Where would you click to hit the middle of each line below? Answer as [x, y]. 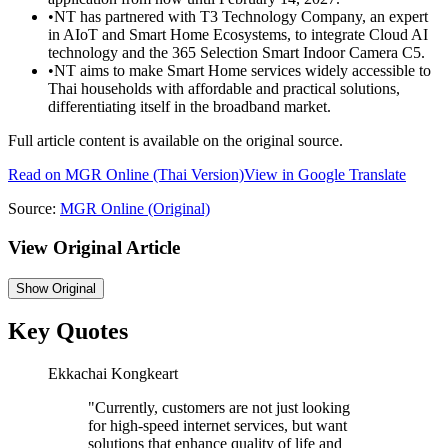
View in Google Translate [325, 175]
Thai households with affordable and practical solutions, [224, 89]
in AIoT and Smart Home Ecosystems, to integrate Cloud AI [238, 35]
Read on [36, 175]
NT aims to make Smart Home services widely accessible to [242, 71]
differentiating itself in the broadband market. [189, 107]
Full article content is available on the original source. [175, 141]
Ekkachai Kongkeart [113, 374]
